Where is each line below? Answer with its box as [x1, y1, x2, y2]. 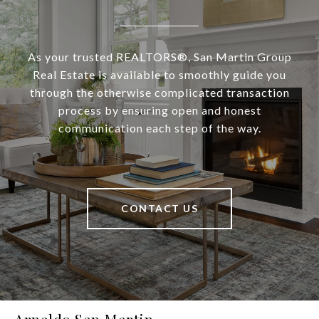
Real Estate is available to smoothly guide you [33, 68, 286, 82]
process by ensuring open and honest [58, 103, 261, 117]
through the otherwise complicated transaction [29, 85, 290, 100]
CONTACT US [121, 202, 198, 215]
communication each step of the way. [58, 121, 261, 135]
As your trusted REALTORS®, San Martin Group [27, 50, 292, 64]
